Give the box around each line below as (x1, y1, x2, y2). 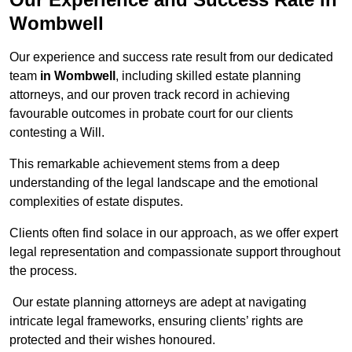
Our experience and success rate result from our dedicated (9, 50, 333, 64)
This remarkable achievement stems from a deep (9, 157, 280, 171)
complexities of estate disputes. (9, 195, 186, 209)
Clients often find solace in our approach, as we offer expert (9, 226, 338, 240)
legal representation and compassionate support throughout (9, 245, 340, 259)
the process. (9, 264, 77, 278)
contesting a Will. (9, 126, 104, 140)
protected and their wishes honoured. (9, 333, 215, 347)
